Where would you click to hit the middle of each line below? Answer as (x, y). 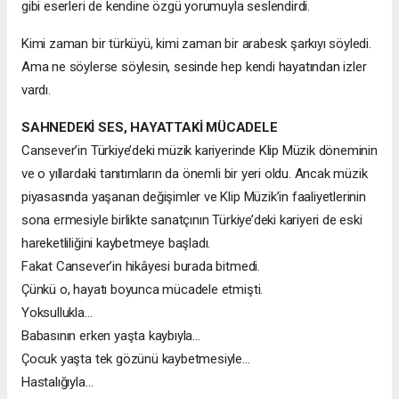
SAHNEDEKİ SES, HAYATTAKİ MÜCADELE (150, 127)
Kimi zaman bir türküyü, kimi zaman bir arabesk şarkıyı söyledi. (196, 43)
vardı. (36, 90)
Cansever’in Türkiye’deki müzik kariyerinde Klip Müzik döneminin (199, 150)
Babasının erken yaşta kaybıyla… (111, 335)
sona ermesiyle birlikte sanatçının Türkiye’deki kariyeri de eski (192, 220)
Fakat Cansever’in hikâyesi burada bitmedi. (141, 266)
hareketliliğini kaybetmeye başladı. (116, 243)
